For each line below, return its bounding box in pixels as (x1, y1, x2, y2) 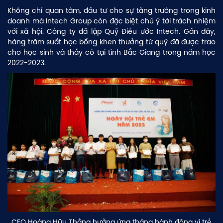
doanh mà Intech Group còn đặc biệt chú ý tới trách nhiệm (7, 16, 216, 26)
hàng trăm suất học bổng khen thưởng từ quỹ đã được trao (7, 37, 216, 47)
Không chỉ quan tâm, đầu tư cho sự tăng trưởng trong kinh (7, 5, 216, 16)
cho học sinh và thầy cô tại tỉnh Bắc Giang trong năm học (7, 47, 216, 58)
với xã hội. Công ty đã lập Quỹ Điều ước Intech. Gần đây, (7, 26, 216, 37)
